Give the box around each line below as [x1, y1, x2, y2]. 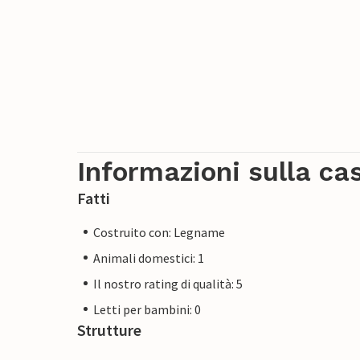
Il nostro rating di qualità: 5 [93, 275, 243, 292]
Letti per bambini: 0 [93, 301, 201, 317]
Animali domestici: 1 [93, 249, 204, 266]
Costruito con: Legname [93, 223, 225, 240]
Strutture [77, 319, 141, 340]
